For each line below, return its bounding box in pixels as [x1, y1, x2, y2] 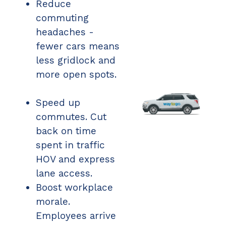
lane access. [36, 167, 92, 180]
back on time [36, 125, 96, 137]
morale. [36, 196, 70, 208]
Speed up [36, 97, 80, 109]
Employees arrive [36, 210, 116, 222]
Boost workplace [36, 182, 113, 194]
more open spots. [36, 69, 123, 81]
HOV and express [36, 153, 115, 165]
